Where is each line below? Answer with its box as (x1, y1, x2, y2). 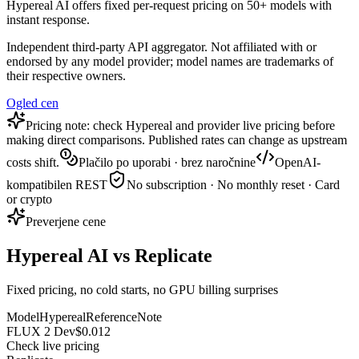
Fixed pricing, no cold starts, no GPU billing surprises (6, 282, 278, 296)
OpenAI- (275, 155, 321, 170)
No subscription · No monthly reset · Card (127, 178, 340, 192)
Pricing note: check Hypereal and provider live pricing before (26, 119, 335, 133)
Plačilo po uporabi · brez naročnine (79, 155, 256, 170)
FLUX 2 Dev (6, 324, 75, 338)
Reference (86, 309, 137, 324)
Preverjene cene (26, 215, 106, 229)
